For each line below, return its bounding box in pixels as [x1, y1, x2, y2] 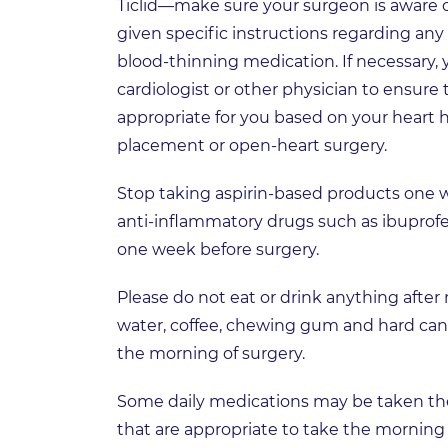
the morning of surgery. [117, 344, 305, 364]
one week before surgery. [117, 240, 319, 260]
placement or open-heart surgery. [117, 136, 387, 156]
